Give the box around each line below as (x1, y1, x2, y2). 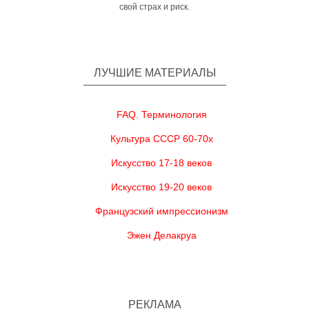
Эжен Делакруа (126, 230, 197, 241)
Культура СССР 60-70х (110, 133, 213, 144)
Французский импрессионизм (94, 206, 228, 217)
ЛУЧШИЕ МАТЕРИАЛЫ (93, 67, 216, 79)
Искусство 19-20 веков (111, 181, 212, 192)
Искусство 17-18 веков (111, 157, 212, 168)
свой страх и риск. (119, 2, 190, 12)
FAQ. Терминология (116, 109, 207, 120)
